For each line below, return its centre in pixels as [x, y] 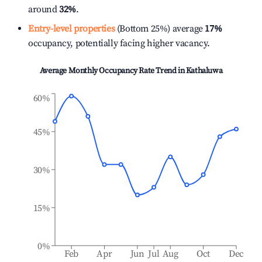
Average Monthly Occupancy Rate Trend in [113, 71]
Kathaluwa [204, 71]
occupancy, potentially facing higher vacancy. [119, 43]
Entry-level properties [72, 29]
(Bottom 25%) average [159, 29]
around [44, 9]
